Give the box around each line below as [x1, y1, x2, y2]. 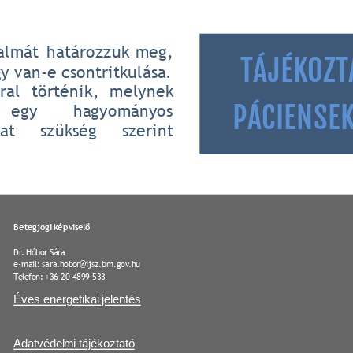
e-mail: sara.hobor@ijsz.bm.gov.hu [13, 256, 140, 271]
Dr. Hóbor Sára [13, 244, 65, 258]
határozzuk [46, 39, 130, 64]
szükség [40, 118, 98, 142]
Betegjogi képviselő [13, 220, 91, 234]
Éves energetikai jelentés [13, 293, 141, 307]
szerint [121, 118, 179, 142]
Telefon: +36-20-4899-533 [13, 269, 106, 283]
